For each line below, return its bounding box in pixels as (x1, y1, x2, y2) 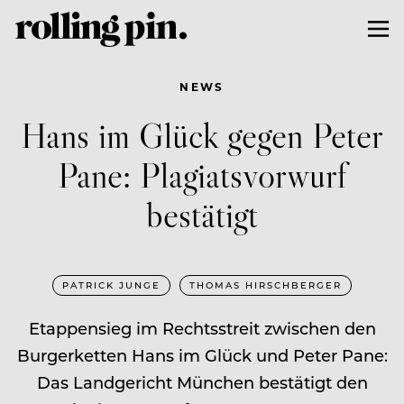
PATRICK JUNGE (62, 278, 161, 291)
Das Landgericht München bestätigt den (36, 371, 368, 393)
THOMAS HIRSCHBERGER (189, 278, 342, 291)
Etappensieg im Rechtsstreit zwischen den (28, 317, 376, 339)
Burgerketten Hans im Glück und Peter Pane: (16, 344, 388, 366)
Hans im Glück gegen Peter (21, 112, 383, 157)
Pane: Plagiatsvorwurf (57, 151, 347, 197)
